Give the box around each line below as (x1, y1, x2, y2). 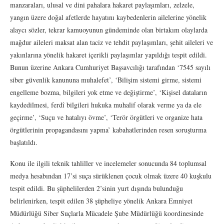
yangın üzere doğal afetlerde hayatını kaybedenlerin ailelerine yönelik (10, 12, 206, 22)
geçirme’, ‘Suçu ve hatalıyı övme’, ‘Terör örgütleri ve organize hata (10, 112, 202, 122)
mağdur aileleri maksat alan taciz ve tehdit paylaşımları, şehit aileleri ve (10, 37, 213, 47)
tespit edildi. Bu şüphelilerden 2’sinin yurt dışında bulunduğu (10, 183, 183, 193)
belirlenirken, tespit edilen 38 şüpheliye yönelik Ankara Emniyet (10, 195, 192, 205)
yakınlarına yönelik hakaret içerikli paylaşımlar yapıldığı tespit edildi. (10, 49, 207, 59)
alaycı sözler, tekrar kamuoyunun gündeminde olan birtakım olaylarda (10, 24, 207, 34)
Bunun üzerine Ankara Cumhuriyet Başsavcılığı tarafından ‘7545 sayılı (10, 62, 210, 72)
